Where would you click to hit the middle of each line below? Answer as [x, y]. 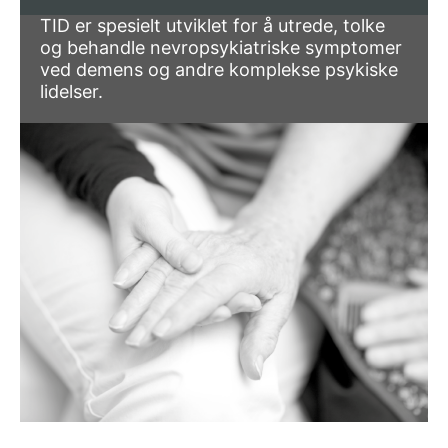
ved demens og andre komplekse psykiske [219, 69]
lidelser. [71, 91]
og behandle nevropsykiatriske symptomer [221, 47]
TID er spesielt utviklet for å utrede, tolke [212, 25]
